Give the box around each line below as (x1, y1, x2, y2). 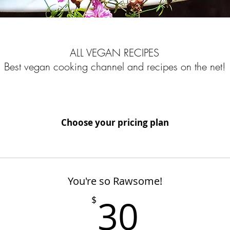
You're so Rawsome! (68, 174, 162, 188)
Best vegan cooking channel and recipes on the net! (4, 60, 225, 73)
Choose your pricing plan (61, 117, 169, 128)
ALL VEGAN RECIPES (70, 46, 159, 60)
